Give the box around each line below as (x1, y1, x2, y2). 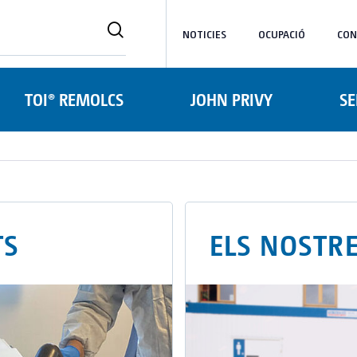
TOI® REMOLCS (25, 88, 124, 110)
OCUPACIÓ (258, 26, 305, 41)
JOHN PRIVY (190, 88, 273, 110)
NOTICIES (182, 26, 226, 41)
